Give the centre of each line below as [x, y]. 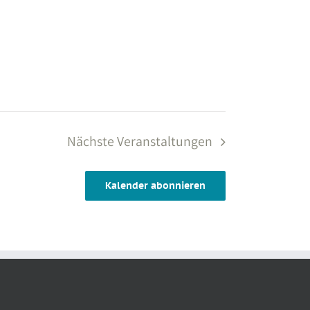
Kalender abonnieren [155, 186]
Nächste [92, 142]
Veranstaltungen [165, 142]
